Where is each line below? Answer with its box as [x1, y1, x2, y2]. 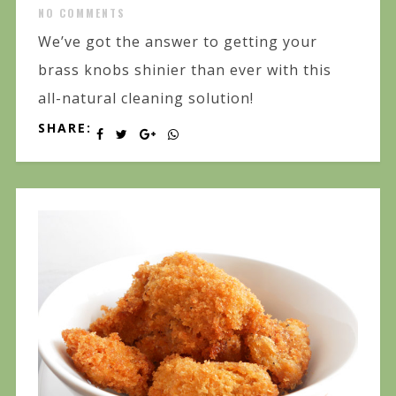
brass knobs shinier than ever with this [37, 60, 331, 80]
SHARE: [37, 119, 92, 137]
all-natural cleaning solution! [37, 88, 254, 109]
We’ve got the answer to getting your [37, 32, 317, 52]
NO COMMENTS [37, 5, 126, 21]
